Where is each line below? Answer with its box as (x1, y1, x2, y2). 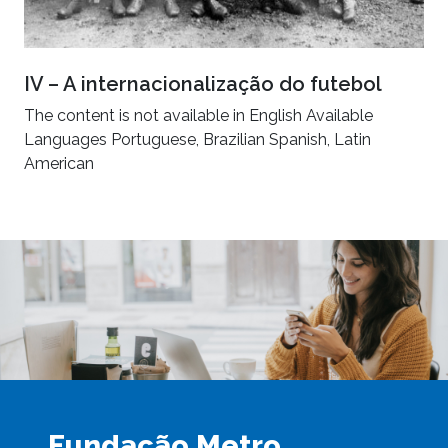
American (24, 154, 94, 174)
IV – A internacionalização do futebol (24, 72, 382, 97)
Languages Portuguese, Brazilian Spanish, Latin (24, 130, 371, 150)
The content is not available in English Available (24, 106, 373, 126)
